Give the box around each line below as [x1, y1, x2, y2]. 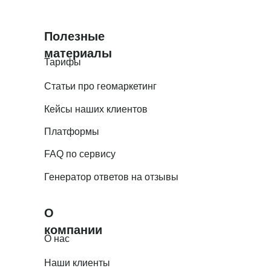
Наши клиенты [44, 257, 110, 268]
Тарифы [44, 56, 81, 67]
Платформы [44, 126, 99, 137]
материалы [44, 46, 112, 60]
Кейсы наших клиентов [44, 103, 148, 114]
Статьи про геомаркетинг [44, 80, 157, 91]
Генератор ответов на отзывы [44, 171, 178, 182]
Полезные [44, 29, 105, 43]
